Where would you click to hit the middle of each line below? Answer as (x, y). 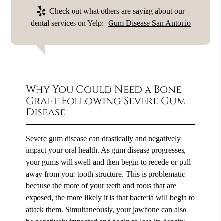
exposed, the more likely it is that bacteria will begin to (110, 197)
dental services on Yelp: (68, 23)
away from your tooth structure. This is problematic (106, 174)
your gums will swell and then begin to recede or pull (109, 162)
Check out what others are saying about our (116, 11)
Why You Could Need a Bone (104, 90)
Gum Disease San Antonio (149, 23)
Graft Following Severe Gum (106, 101)
